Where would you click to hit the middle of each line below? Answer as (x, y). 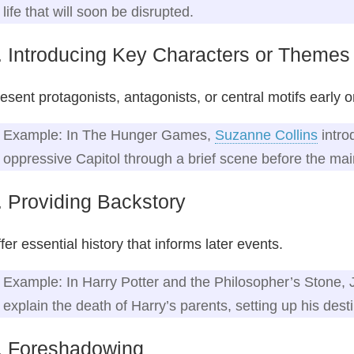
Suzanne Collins (266, 135)
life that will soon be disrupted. (98, 11)
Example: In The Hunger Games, (109, 135)
